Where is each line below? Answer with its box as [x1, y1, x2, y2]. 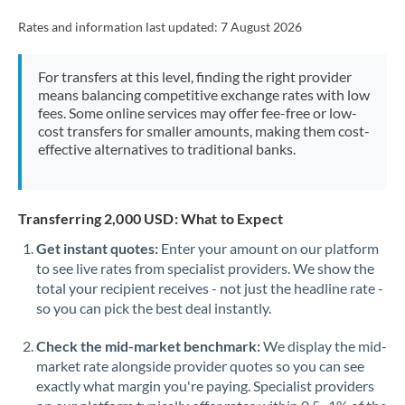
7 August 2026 [221, 20, 302, 34]
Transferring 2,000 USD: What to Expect [18, 210, 284, 227]
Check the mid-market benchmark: [36, 337, 260, 354]
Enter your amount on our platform [158, 240, 379, 257]
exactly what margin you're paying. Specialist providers [36, 377, 374, 394]
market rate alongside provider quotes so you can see [36, 357, 364, 374]
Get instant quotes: [36, 240, 158, 257]
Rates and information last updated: [18, 20, 221, 34]
